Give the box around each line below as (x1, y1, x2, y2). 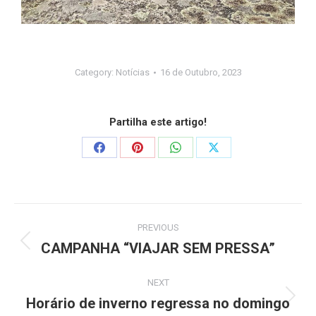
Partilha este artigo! (109, 116, 207, 129)
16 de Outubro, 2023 (159, 67, 242, 78)
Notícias (115, 67, 150, 78)
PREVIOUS (137, 222, 179, 233)
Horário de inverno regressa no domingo (26, 295, 290, 312)
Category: (74, 67, 116, 78)
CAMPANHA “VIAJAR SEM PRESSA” (41, 240, 275, 257)
